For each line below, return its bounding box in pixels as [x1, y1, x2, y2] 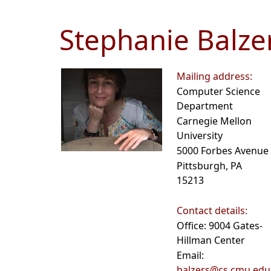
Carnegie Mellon [177, 114, 252, 128]
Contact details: [177, 204, 247, 218]
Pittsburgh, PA [177, 159, 242, 173]
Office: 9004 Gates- [177, 219, 263, 233]
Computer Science [177, 85, 260, 99]
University [177, 129, 223, 143]
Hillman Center [177, 233, 245, 247]
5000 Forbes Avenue [177, 144, 269, 158]
